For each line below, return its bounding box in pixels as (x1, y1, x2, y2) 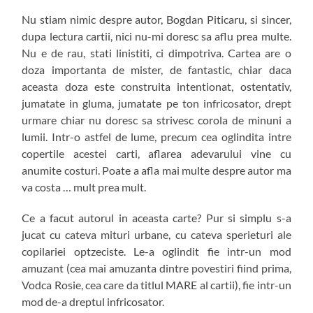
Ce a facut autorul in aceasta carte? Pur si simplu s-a (22, 211, 291, 225)
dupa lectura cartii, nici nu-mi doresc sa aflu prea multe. (22, 29, 291, 43)
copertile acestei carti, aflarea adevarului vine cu (22, 147, 291, 161)
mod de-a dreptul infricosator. (22, 295, 165, 309)
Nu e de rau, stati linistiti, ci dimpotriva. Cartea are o (22, 46, 291, 60)
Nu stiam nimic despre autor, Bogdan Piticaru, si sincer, (22, 13, 291, 27)
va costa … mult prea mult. (22, 180, 147, 194)
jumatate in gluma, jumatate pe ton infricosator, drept (22, 96, 291, 110)
